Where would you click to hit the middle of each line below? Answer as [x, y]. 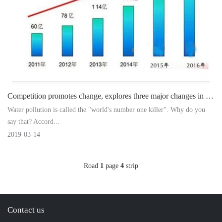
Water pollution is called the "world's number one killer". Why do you [106, 110]
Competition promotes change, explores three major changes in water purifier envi [210, 96]
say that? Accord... [33, 121]
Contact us [26, 210]
